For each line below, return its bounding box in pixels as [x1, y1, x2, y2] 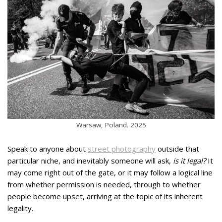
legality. [7, 203, 33, 213]
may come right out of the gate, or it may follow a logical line [7, 167, 213, 177]
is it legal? [171, 156, 206, 166]
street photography [88, 144, 156, 154]
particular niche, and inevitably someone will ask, [7, 156, 171, 166]
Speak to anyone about [7, 144, 88, 154]
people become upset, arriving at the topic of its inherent [7, 191, 203, 201]
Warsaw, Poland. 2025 [76, 120, 146, 129]
